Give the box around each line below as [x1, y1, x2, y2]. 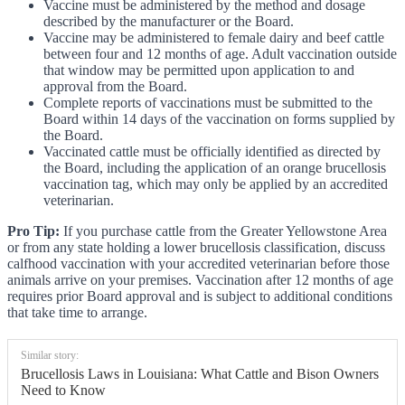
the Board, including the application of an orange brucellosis [43, 160, 386, 176]
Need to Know [21, 382, 106, 399]
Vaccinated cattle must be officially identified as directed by [43, 144, 381, 160]
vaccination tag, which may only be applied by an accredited [43, 176, 388, 193]
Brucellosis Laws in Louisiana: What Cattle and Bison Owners [21, 366, 379, 382]
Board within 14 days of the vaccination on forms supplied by [43, 111, 395, 127]
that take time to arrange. [7, 305, 147, 321]
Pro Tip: [7, 223, 60, 240]
